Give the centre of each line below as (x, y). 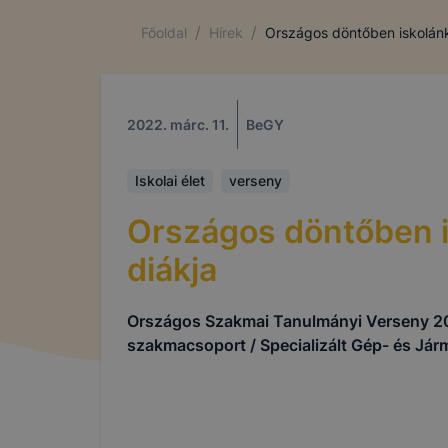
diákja (172, 269)
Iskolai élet (170, 180)
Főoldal (164, 32)
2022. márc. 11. (178, 124)
